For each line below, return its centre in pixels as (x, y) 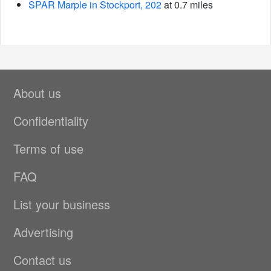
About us (37, 93)
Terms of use (48, 149)
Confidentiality (51, 121)
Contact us (42, 260)
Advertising (43, 232)
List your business (62, 204)
